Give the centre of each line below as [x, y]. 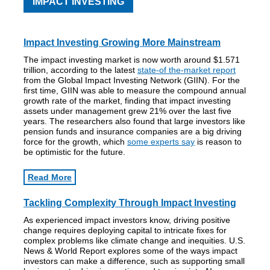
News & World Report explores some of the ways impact [130, 251]
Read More [50, 177]
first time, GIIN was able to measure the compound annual [135, 90]
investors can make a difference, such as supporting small [134, 261]
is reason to [218, 142]
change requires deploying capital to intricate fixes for [125, 230]
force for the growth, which [75, 142]
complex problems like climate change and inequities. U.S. [134, 240]
